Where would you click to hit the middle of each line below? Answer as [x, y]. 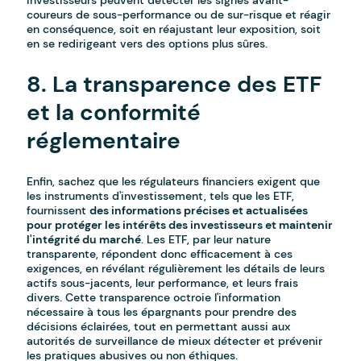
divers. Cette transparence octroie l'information [154, 298]
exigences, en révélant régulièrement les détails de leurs [176, 269]
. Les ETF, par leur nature [206, 240]
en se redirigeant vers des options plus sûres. [147, 44]
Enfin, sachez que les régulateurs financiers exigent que [174, 182]
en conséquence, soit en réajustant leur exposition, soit [174, 29]
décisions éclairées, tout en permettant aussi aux [159, 327]
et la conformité [114, 113]
